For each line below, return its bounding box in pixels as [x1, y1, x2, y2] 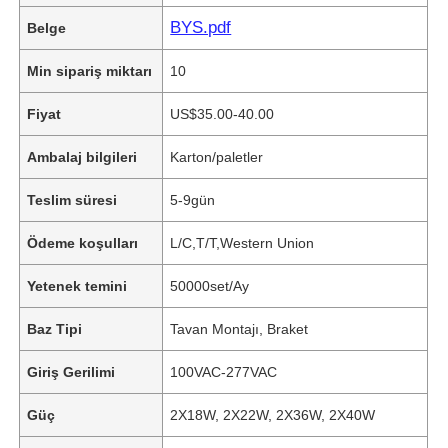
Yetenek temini [27, 277, 128, 294]
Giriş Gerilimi [27, 363, 116, 380]
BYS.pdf [170, 17, 232, 37]
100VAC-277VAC [170, 363, 278, 380]
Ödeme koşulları [27, 234, 139, 251]
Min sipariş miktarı [27, 62, 153, 79]
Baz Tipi [27, 320, 83, 337]
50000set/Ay [170, 277, 250, 294]
